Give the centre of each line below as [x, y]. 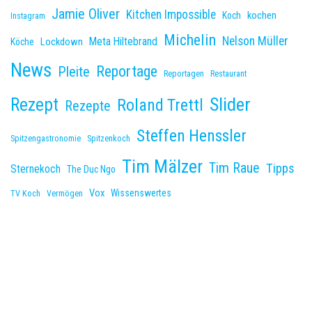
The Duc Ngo [91, 169]
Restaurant [228, 73]
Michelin [190, 39]
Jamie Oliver [86, 14]
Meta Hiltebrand [123, 41]
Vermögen [65, 193]
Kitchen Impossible [171, 14]
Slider [230, 104]
